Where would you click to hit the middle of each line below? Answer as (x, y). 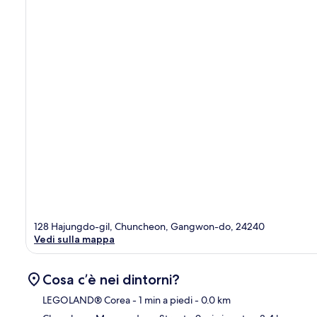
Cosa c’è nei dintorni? (111, 279)
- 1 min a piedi (161, 300)
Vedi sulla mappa (74, 239)
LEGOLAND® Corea (86, 300)
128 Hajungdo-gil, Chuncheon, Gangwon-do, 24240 (149, 226)
